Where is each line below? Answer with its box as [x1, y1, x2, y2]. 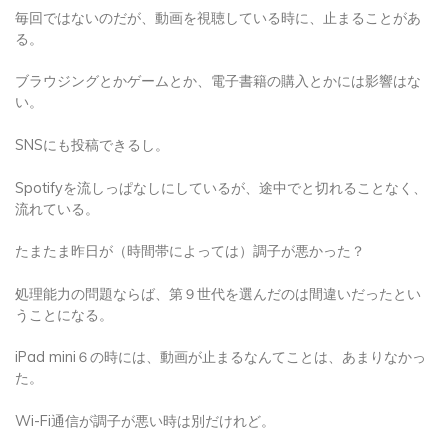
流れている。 [15, 187, 99, 206]
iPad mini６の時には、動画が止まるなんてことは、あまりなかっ [15, 336, 426, 355]
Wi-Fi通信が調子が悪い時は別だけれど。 [15, 399, 275, 418]
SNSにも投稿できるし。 [15, 123, 169, 142]
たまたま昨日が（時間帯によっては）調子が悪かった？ [15, 230, 365, 249]
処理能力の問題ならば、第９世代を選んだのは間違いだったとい [15, 272, 421, 291]
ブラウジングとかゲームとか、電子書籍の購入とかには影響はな [15, 60, 421, 79]
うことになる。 [15, 293, 113, 312]
